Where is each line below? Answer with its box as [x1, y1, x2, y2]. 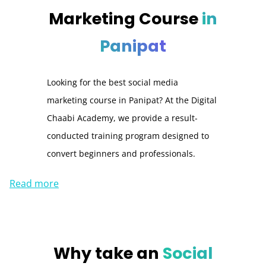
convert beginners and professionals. [47, 147, 196, 159]
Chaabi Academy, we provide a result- [47, 112, 198, 123]
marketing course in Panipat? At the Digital [47, 94, 217, 106]
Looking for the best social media [47, 76, 179, 88]
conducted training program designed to [47, 129, 210, 141]
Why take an [53, 242, 163, 265]
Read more [9, 177, 59, 191]
